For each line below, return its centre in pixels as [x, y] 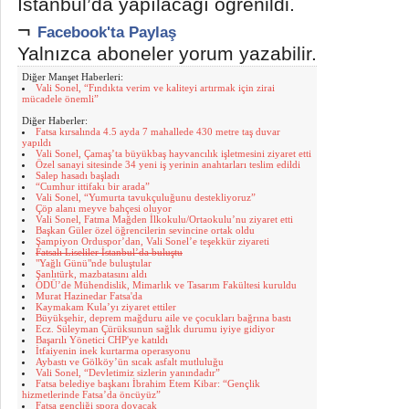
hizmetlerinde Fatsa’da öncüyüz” [91, 394]
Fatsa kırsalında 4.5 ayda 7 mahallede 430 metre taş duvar [158, 131]
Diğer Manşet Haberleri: [73, 77]
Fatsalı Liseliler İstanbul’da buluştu [109, 252]
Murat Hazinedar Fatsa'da [89, 296]
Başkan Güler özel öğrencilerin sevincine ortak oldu [145, 230]
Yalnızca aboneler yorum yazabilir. [167, 53]
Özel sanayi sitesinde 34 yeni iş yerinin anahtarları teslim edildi [168, 164]
